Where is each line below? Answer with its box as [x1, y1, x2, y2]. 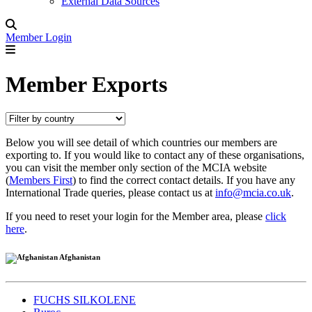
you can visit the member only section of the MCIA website [6, 161, 267, 173]
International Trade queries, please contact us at [6, 186, 215, 198]
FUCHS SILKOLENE [33, 293, 136, 306]
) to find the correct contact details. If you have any [72, 173, 295, 186]
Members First [9, 173, 72, 186]
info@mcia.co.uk [215, 186, 291, 198]
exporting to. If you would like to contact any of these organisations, [6, 148, 304, 161]
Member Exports [6, 71, 167, 97]
